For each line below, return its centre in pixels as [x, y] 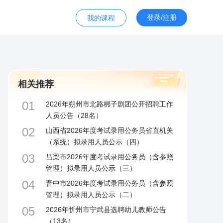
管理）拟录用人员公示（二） [91, 195]
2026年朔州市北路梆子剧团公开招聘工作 [110, 104]
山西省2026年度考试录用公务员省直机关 [110, 130]
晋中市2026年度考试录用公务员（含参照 [110, 183]
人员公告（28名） [74, 115]
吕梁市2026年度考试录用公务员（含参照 [110, 157]
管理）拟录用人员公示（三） [91, 168]
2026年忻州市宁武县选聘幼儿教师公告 [106, 210]
